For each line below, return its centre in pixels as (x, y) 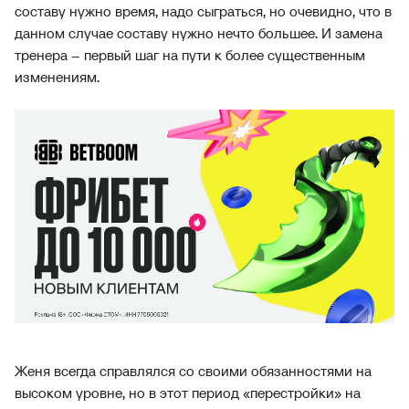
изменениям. (57, 77)
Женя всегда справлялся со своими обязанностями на (193, 371)
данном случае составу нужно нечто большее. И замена (199, 33)
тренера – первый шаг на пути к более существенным (190, 55)
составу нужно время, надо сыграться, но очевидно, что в (203, 11)
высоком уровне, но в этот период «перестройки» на (188, 393)
